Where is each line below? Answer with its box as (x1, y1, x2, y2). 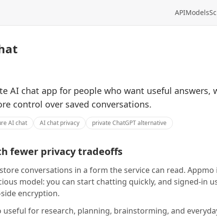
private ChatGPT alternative (92, 119, 167, 127)
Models (186, 8, 209, 17)
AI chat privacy (40, 119, 79, 127)
